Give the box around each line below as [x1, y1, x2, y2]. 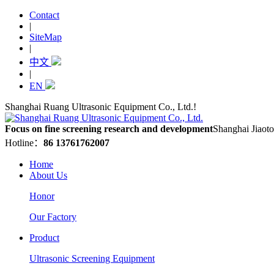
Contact [29, 10, 59, 20]
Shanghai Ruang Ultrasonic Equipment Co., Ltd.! [5, 102, 196, 112]
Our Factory [29, 212, 76, 222]
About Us [29, 170, 67, 180]
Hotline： [5, 138, 43, 148]
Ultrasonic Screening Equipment [29, 253, 155, 264]
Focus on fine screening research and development [5, 124, 213, 134]
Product [29, 232, 59, 243]
